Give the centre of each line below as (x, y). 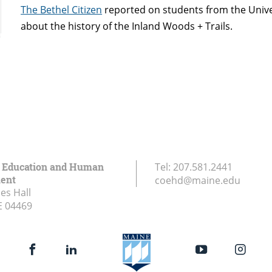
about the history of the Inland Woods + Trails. (127, 26)
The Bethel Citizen (62, 9)
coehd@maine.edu (198, 181)
